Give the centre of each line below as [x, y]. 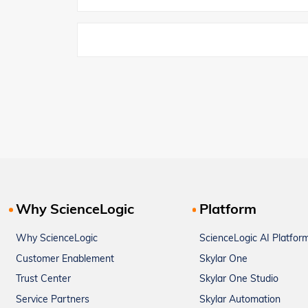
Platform [228, 211]
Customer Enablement [65, 259]
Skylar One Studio [239, 280]
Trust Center [43, 280]
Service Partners [53, 300]
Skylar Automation [240, 300]
